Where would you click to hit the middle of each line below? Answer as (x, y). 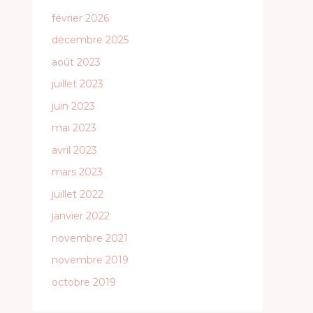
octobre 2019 (84, 282)
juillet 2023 (78, 84)
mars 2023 (77, 172)
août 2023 (76, 62)
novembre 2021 (90, 238)
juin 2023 (73, 106)
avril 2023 (74, 150)
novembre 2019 (90, 260)
